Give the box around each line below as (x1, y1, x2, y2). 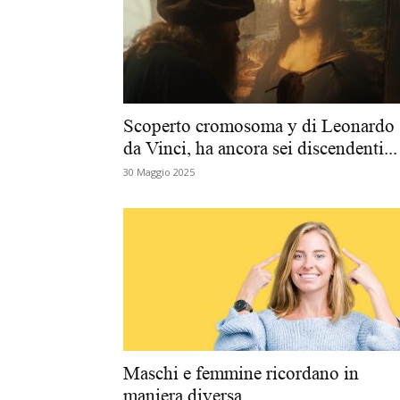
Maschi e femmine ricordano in (123, 362, 359, 384)
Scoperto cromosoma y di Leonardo (123, 115, 395, 137)
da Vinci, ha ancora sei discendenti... (123, 137, 397, 159)
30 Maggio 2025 (123, 165, 195, 179)
